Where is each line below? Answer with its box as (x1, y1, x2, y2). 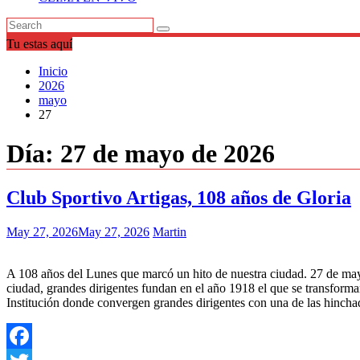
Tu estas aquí (6, 37, 72, 51)
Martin (153, 224, 186, 239)
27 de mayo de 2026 (60, 139, 275, 169)
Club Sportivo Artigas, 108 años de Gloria (6, 186, 351, 208)
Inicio (39, 64, 67, 78)
